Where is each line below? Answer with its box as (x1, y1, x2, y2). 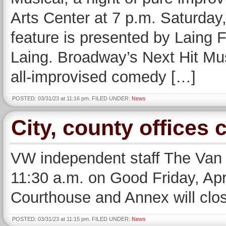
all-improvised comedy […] (11, 68, 196, 86)
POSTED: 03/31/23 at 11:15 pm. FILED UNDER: (12, 216, 132, 222)
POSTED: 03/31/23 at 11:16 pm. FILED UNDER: (12, 95, 132, 101)
